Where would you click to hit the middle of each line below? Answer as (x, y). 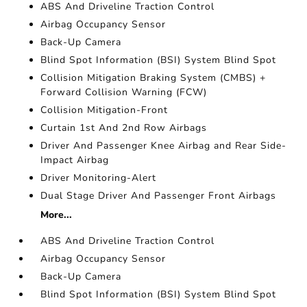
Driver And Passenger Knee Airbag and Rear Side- (164, 146)
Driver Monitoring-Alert (99, 178)
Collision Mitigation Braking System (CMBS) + (153, 78)
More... (57, 215)
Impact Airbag (75, 160)
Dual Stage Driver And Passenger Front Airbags (159, 196)
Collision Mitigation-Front (105, 110)
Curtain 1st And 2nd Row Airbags (124, 128)
